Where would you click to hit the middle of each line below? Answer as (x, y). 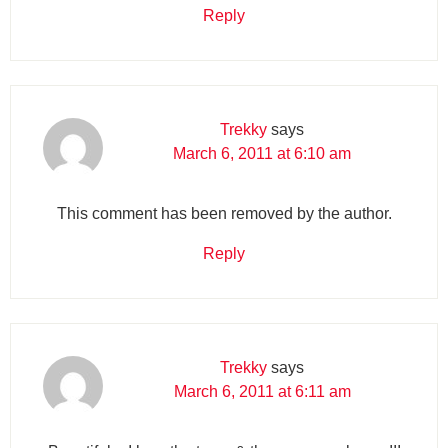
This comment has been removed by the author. (224, 213)
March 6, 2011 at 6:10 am (262, 153)
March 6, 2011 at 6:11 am (262, 391)
